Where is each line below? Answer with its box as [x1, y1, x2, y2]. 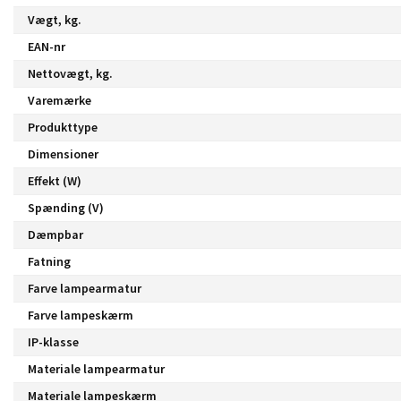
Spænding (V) [28, 199, 104, 216]
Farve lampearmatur [28, 279, 141, 296]
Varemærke [28, 91, 91, 108]
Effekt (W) [28, 172, 81, 189]
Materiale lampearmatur [28, 360, 165, 377]
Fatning [28, 252, 71, 269]
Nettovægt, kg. [28, 64, 113, 81]
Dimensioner [28, 145, 98, 162]
